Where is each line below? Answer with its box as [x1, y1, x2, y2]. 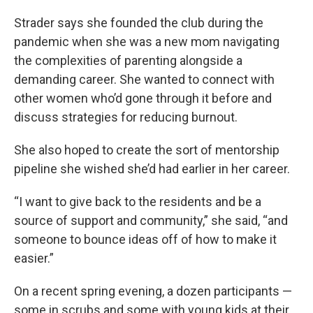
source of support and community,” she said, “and [14, 213, 288, 228]
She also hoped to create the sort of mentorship [14, 143, 279, 157]
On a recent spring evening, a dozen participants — [14, 284, 292, 298]
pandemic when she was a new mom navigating [14, 34, 279, 49]
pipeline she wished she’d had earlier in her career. [14, 161, 290, 176]
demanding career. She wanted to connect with [14, 72, 275, 87]
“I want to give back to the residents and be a [14, 194, 261, 209]
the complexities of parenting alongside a [14, 53, 242, 68]
